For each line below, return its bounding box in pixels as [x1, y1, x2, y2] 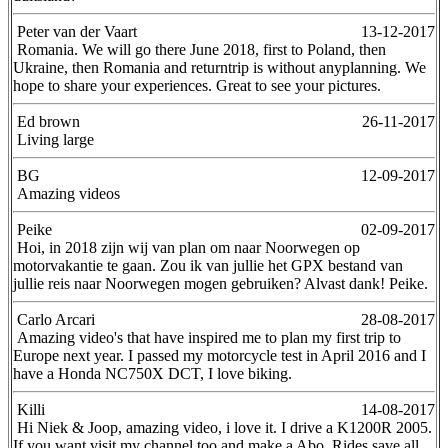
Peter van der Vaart [13, 22, 137, 40]
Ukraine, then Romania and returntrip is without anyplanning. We [13, 58, 426, 76]
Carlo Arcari [13, 310, 95, 328]
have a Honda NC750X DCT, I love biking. [13, 364, 292, 382]
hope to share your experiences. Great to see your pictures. [13, 76, 381, 94]
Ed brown [13, 112, 80, 130]
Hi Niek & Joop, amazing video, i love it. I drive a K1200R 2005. [13, 418, 432, 436]
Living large [13, 130, 94, 148]
